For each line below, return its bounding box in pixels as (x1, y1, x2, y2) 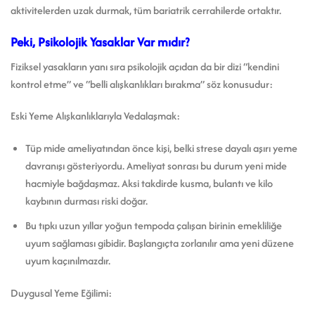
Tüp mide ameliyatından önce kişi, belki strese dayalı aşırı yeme (25, 141, 297, 156)
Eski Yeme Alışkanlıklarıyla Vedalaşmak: (11, 108, 180, 124)
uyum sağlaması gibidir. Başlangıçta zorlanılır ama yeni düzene (25, 235, 294, 250)
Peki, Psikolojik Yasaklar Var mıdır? (11, 32, 189, 51)
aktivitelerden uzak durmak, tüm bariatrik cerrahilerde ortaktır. (11, 3, 281, 18)
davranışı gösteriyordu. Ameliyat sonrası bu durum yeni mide (25, 158, 287, 174)
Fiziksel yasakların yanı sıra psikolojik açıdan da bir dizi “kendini (11, 58, 279, 74)
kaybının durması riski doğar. (25, 193, 148, 209)
